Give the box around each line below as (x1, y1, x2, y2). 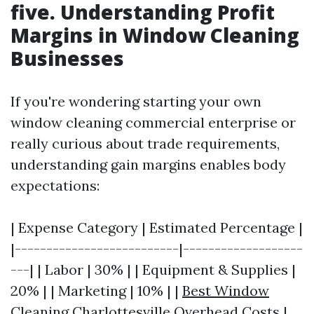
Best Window (182, 282, 269, 299)
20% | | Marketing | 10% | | (11, 282, 182, 299)
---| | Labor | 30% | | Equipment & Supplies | (11, 261, 296, 278)
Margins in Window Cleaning (11, 22, 299, 48)
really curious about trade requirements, (11, 135, 280, 152)
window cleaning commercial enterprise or (11, 114, 296, 131)
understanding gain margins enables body (11, 156, 286, 173)
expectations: (11, 177, 100, 194)
